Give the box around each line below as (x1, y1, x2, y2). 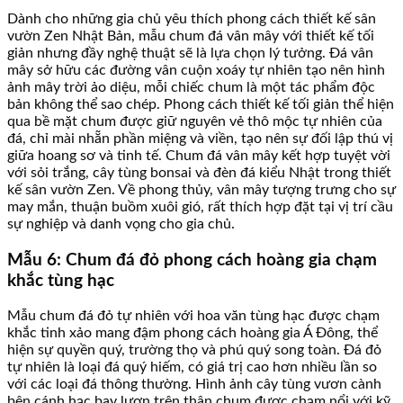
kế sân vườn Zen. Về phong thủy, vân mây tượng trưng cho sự (7, 182, 396, 197)
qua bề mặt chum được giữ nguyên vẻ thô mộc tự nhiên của (7, 113, 382, 129)
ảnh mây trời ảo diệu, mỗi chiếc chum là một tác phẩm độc (7, 79, 375, 94)
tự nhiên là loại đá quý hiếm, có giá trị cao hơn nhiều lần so (7, 360, 377, 375)
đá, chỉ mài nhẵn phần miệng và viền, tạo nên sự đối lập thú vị (7, 130, 393, 146)
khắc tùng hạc (7, 272, 114, 290)
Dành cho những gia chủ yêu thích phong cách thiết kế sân (7, 11, 376, 26)
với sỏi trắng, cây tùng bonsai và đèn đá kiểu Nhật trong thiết (7, 165, 391, 180)
